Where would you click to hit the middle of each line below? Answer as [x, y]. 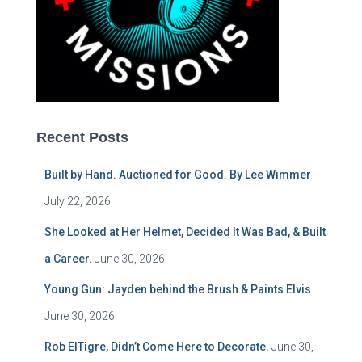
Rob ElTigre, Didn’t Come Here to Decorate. [157, 347]
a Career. [68, 259]
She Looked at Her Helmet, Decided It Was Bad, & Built [185, 232]
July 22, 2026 [78, 202]
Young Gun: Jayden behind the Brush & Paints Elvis [178, 290]
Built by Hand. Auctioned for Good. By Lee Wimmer [178, 175]
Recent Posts [82, 138]
